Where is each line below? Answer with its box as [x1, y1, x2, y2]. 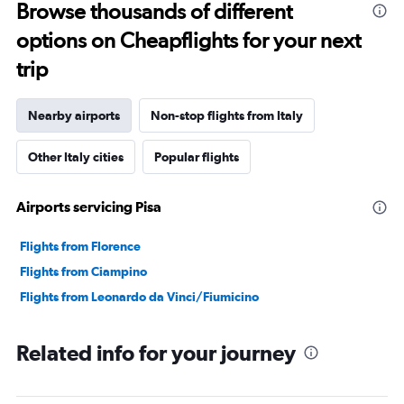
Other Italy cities [28, 150, 124, 165]
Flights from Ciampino [20, 264, 147, 280]
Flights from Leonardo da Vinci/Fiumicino [20, 289, 259, 305]
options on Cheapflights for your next [16, 27, 361, 54]
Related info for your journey [16, 340, 296, 366]
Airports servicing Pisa [16, 198, 161, 216]
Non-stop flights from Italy [151, 108, 303, 124]
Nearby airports [28, 108, 120, 124]
